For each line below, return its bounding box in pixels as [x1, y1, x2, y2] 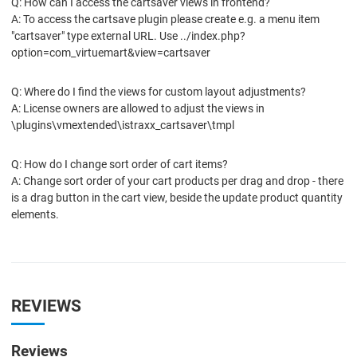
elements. [11, 207, 59, 221]
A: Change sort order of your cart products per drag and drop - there [11, 174, 343, 187]
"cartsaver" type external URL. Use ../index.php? [11, 29, 245, 42]
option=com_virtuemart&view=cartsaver [11, 45, 210, 59]
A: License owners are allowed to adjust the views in [11, 101, 265, 115]
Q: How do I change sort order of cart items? [11, 157, 228, 171]
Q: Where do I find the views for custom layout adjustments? [11, 84, 306, 98]
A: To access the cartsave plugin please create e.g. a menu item [11, 12, 320, 25]
